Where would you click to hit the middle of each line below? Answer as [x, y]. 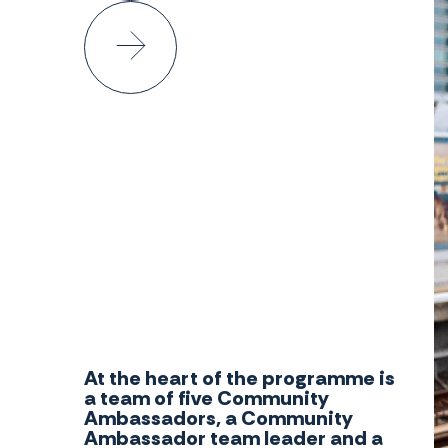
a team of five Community [206, 398]
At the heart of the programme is [239, 378]
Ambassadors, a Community [218, 418]
